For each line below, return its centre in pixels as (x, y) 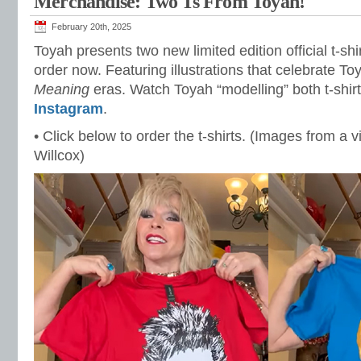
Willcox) (59, 156)
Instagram (68, 109)
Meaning (62, 89)
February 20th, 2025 (91, 27)
